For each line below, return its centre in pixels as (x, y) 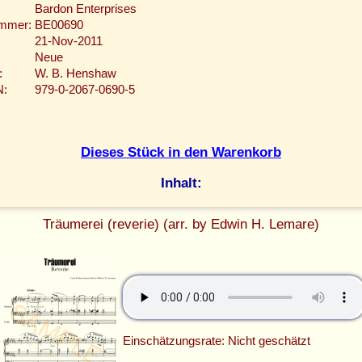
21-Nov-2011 (69, 42)
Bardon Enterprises (86, 9)
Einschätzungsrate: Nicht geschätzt (217, 341)
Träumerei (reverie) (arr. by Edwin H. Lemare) (181, 224)
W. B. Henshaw (76, 74)
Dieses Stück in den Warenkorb (181, 152)
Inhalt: (181, 183)
